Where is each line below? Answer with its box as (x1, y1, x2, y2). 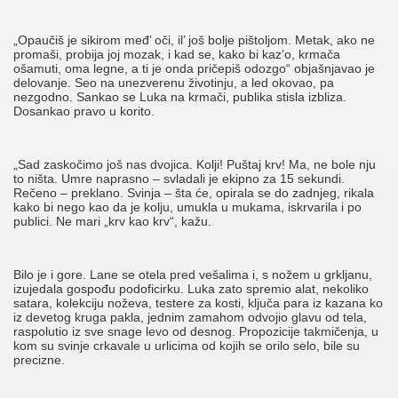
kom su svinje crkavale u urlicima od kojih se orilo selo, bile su (13, 338, 360, 354)
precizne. (13, 353, 65, 368)
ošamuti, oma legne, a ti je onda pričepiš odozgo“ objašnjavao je (13, 61, 375, 76)
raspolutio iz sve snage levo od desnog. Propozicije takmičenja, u (13, 324, 378, 339)
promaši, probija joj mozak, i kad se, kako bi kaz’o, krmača (13, 47, 340, 62)
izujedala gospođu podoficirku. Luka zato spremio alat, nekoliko (13, 282, 369, 297)
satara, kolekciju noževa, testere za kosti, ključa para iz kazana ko (13, 296, 383, 311)
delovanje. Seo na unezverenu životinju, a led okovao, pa (13, 76, 334, 91)
